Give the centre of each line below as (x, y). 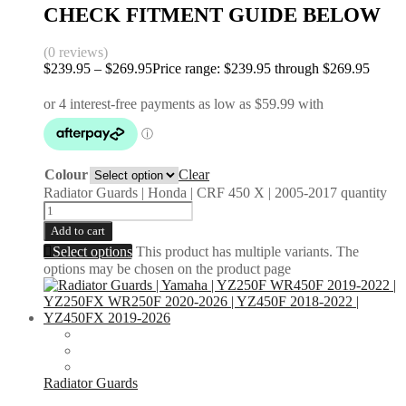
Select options (92, 252)
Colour (66, 175)
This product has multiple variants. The (247, 252)
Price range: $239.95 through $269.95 (261, 69)
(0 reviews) (76, 53)
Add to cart (78, 231)
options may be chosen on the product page (167, 269)
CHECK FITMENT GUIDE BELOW (212, 15)
